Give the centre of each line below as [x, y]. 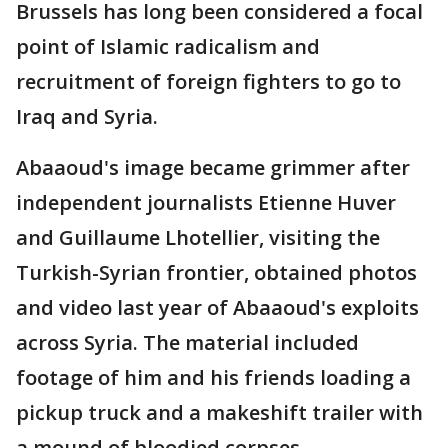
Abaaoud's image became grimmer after [213, 167]
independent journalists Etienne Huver [206, 202]
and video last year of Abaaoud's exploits [217, 307]
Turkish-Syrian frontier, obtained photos [216, 272]
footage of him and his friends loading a [213, 377]
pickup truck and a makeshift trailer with [219, 412]
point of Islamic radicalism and [168, 46]
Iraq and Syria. [87, 116]
